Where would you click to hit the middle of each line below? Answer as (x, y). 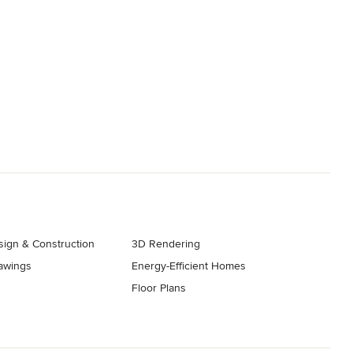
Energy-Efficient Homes (189, 266)
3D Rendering (166, 243)
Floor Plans (159, 288)
